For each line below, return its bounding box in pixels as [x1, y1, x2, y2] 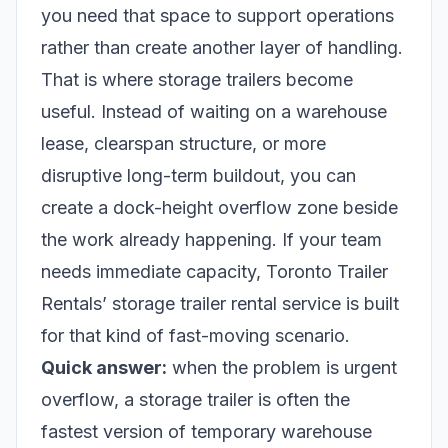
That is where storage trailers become [41, 69, 353, 91]
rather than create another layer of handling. [41, 37, 403, 59]
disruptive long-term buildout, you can [41, 165, 356, 187]
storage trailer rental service [112, 293, 341, 315]
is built [341, 293, 399, 315]
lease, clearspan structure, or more [41, 133, 326, 155]
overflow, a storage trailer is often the [41, 389, 350, 411]
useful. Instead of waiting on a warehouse [41, 101, 387, 123]
